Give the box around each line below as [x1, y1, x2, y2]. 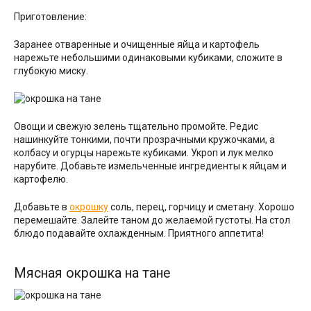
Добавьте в [14, 201, 69, 213]
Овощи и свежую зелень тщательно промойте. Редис [14, 121, 258, 133]
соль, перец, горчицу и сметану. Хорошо [108, 201, 294, 213]
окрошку [69, 201, 108, 213]
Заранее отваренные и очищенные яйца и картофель [14, 39, 260, 51]
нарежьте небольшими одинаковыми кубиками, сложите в [14, 52, 283, 64]
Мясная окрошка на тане [14, 264, 170, 281]
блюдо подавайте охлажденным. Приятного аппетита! [14, 228, 264, 239]
